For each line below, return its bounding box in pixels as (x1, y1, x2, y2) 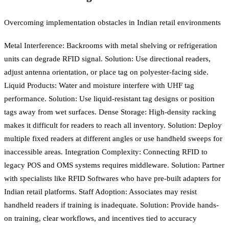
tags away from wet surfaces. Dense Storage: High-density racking (4, 107, 216, 116)
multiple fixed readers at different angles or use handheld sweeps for (4, 134, 222, 143)
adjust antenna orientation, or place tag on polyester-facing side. (4, 67, 209, 76)
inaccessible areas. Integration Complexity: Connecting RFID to (4, 147, 208, 156)
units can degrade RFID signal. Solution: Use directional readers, (4, 54, 211, 63)
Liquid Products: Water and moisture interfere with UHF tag (4, 81, 194, 89)
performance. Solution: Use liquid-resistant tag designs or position (4, 94, 215, 103)
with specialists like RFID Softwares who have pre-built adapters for (4, 174, 221, 182)
